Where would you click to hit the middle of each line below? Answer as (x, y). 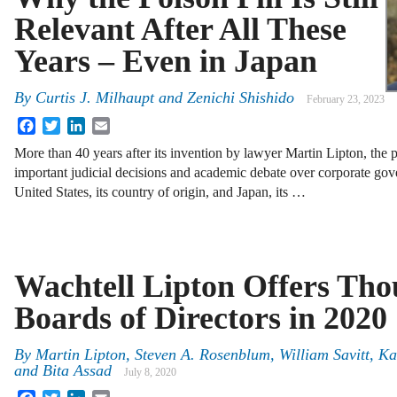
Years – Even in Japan (174, 61)
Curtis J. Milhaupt (95, 98)
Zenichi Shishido (241, 98)
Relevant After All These (180, 29)
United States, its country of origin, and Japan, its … (160, 192)
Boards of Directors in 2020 (201, 318)
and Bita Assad (63, 371)
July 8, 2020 (150, 373)
